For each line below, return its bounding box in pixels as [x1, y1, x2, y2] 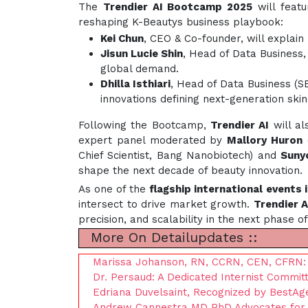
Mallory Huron [227, 134, 303, 146]
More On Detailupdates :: [86, 229, 258, 245]
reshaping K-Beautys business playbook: [78, 16, 283, 28]
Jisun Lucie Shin [100, 47, 183, 60]
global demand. [100, 63, 179, 75]
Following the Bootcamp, [78, 119, 211, 131]
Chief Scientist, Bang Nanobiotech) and [78, 149, 281, 162]
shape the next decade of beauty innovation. [78, 164, 302, 177]
